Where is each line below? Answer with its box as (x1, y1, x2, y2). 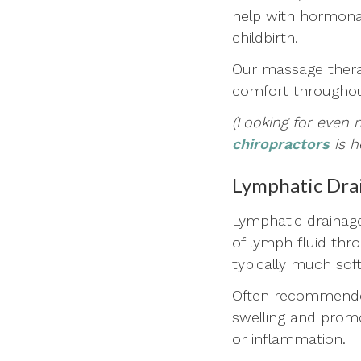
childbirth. (232, 28, 298, 46)
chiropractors (232, 135, 330, 152)
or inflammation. (232, 330, 346, 347)
